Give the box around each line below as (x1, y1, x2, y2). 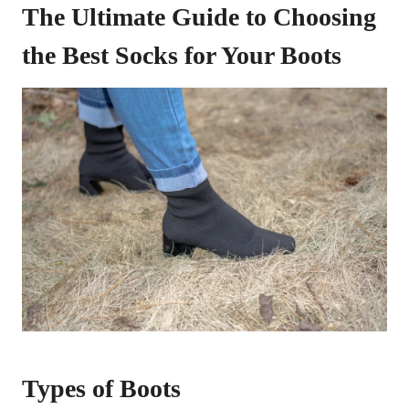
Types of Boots (22, 373, 181, 403)
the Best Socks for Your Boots (22, 40, 341, 69)
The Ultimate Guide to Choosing (22, 2, 376, 31)
